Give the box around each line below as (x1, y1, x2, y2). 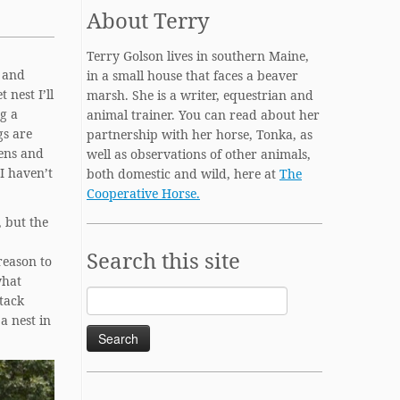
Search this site (87, 246, 240, 275)
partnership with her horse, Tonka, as (87, 126, 312, 143)
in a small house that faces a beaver (87, 67, 298, 84)
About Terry (87, 5, 210, 35)
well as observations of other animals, (87, 146, 311, 162)
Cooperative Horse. (87, 185, 200, 202)
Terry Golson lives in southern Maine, (87, 47, 309, 64)
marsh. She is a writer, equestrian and (87, 87, 313, 104)
